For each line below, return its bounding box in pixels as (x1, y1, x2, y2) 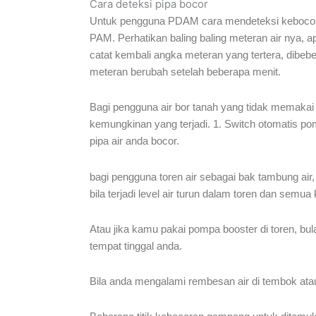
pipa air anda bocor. (90, 135, 179, 147)
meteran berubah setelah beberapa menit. (90, 66, 281, 78)
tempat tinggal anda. (90, 239, 182, 252)
